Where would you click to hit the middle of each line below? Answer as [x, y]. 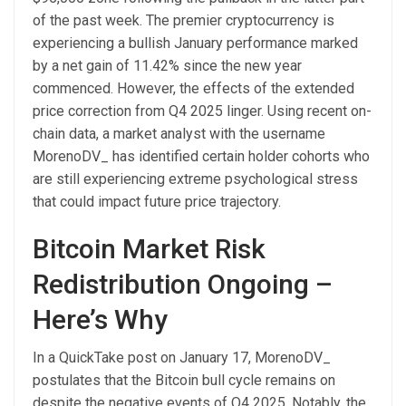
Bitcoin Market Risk [149, 248]
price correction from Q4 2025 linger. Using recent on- [202, 111]
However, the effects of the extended [236, 88]
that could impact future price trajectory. [157, 201]
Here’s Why [100, 319]
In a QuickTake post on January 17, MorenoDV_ [182, 357]
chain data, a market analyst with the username [179, 133]
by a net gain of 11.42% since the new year [167, 65]
